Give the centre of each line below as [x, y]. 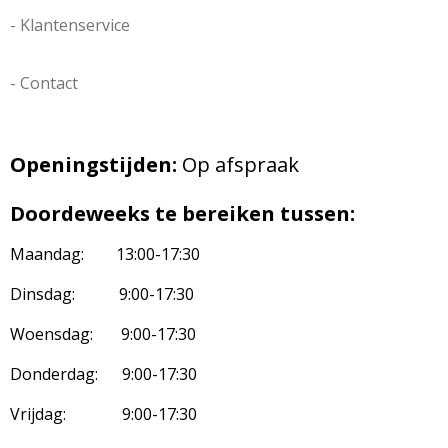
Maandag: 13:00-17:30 [105, 254]
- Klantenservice [70, 24]
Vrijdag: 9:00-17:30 [103, 414]
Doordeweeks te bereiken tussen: [185, 213]
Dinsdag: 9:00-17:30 [102, 294]
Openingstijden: [96, 164]
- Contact [44, 82]
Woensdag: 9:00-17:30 [103, 334]
